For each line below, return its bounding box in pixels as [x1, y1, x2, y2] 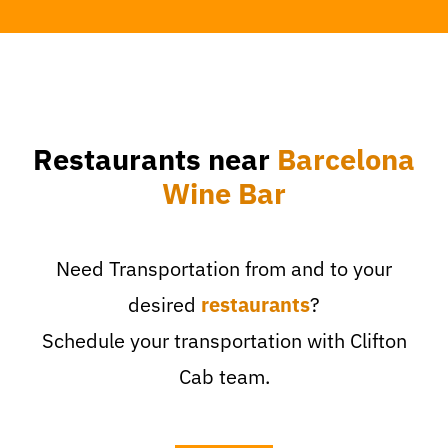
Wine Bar [162, 175, 286, 213]
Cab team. [178, 363, 270, 391]
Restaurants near [33, 141, 277, 179]
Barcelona [277, 141, 415, 179]
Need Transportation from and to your [56, 255, 392, 283]
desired [128, 291, 201, 319]
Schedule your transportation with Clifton [41, 327, 407, 355]
